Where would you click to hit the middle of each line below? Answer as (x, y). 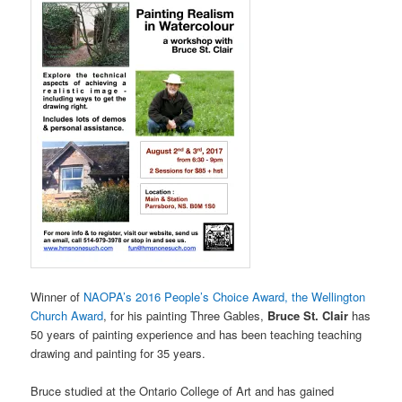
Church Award (67, 316)
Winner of (57, 297)
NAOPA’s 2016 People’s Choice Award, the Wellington (225, 297)
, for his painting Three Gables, (186, 316)
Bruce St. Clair (308, 316)
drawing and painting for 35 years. (118, 354)
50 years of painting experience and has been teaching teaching (197, 335)
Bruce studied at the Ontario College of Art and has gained (183, 391)
